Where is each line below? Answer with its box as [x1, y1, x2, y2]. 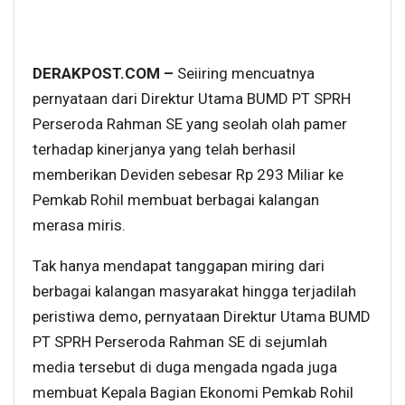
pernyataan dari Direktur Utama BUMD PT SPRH [33, 89, 351, 108]
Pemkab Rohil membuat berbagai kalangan [33, 190, 319, 209]
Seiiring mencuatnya [174, 63, 315, 82]
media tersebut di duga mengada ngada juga [33, 357, 337, 376]
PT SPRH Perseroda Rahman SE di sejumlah [33, 332, 327, 351]
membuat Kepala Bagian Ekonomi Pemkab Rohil [33, 382, 353, 401]
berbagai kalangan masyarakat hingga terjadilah [33, 281, 356, 300]
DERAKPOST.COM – [33, 63, 174, 82]
